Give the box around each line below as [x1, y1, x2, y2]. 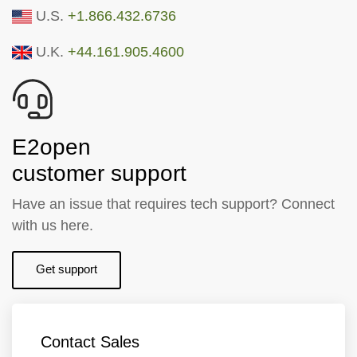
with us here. [12, 217, 93, 233]
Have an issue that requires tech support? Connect [12, 195, 335, 212]
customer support [12, 160, 186, 186]
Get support [36, 261, 97, 276]
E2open [12, 134, 91, 159]
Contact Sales [41, 332, 139, 351]
